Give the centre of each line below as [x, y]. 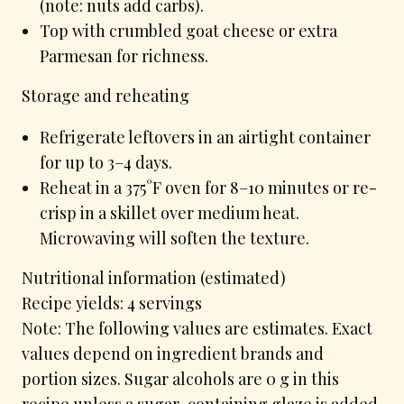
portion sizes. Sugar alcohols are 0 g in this [180, 378]
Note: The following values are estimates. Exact [197, 328]
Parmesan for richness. [124, 55]
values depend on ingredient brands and [173, 353]
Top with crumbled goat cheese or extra [188, 30]
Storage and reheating [106, 95]
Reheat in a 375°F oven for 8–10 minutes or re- [208, 187]
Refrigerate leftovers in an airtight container [205, 137]
